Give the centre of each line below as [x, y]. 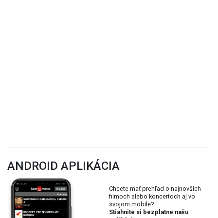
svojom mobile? [131, 204]
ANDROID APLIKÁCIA [64, 166]
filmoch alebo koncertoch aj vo [152, 196]
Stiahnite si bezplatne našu [149, 212]
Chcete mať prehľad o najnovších [155, 188]
